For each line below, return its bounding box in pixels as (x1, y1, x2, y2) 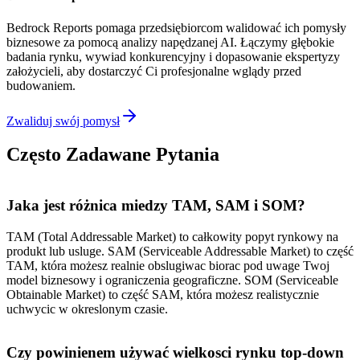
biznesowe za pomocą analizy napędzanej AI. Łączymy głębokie (6, 35, 334, 49)
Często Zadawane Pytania (6, 144, 219, 166)
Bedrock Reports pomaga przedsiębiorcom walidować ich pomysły (6, 20, 346, 35)
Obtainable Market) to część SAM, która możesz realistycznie (6, 287, 319, 301)
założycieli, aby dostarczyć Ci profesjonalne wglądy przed (6, 63, 301, 78)
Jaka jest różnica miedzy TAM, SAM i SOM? (6, 197, 305, 215)
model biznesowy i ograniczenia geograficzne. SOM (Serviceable (6, 272, 338, 287)
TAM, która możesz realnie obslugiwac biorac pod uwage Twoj (6, 258, 329, 272)
